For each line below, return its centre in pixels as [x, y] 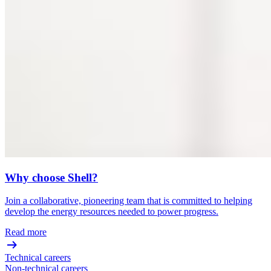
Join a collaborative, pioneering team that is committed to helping [129, 201]
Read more [26, 232]
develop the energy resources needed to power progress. [112, 212]
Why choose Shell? [51, 177]
